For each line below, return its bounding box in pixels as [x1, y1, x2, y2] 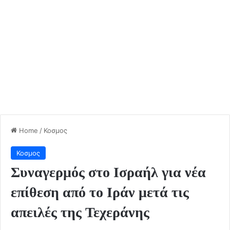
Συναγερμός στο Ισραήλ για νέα [11, 162, 206, 182]
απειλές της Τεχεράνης [11, 202, 149, 222]
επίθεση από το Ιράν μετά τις [11, 182, 189, 202]
